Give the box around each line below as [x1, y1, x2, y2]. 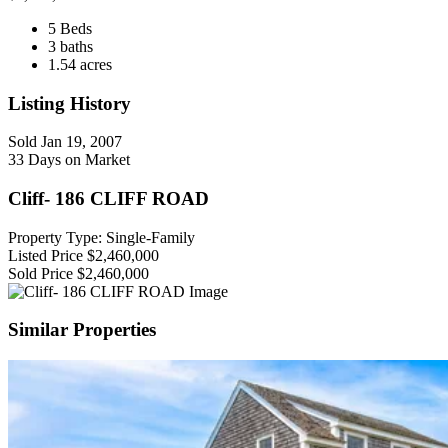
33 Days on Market [8, 151, 130, 169]
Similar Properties [8, 319, 156, 341]
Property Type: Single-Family [8, 228, 195, 246]
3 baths [48, 37, 93, 55]
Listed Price [8, 246, 83, 264]
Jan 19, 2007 [41, 133, 122, 151]
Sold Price [8, 264, 73, 282]
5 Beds [48, 19, 92, 37]
